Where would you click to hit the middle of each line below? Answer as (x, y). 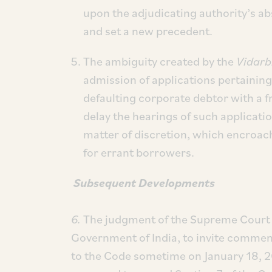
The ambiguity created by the (160, 61)
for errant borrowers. (139, 152)
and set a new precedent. (148, 31)
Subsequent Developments (144, 183)
